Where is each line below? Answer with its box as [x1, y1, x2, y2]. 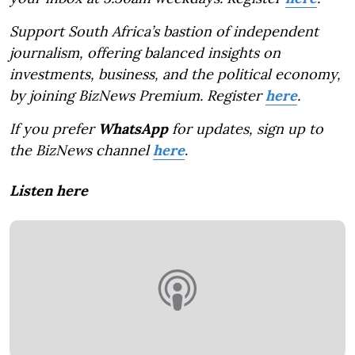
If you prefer [10, 119, 98, 138]
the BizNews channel [10, 140, 153, 159]
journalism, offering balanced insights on [10, 43, 281, 62]
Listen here [10, 181, 88, 200]
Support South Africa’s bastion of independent [10, 21, 319, 40]
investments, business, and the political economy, [10, 64, 341, 83]
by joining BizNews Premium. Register [10, 86, 265, 105]
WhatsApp [98, 119, 168, 138]
